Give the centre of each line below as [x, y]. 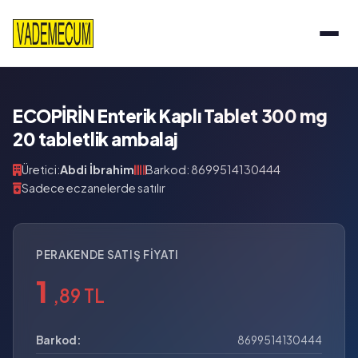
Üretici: [41, 169]
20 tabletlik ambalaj [96, 139]
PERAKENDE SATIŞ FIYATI [107, 255]
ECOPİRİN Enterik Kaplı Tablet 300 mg [170, 116]
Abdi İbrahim [97, 169]
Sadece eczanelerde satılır [93, 188]
